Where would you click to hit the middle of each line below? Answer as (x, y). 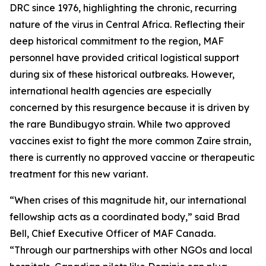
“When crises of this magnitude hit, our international (128, 200)
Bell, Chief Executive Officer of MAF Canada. (113, 233)
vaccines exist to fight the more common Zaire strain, (130, 141)
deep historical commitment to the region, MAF (117, 41)
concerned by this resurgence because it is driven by (129, 107)
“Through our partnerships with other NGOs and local (131, 250)
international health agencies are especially (110, 91)
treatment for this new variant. (80, 174)
